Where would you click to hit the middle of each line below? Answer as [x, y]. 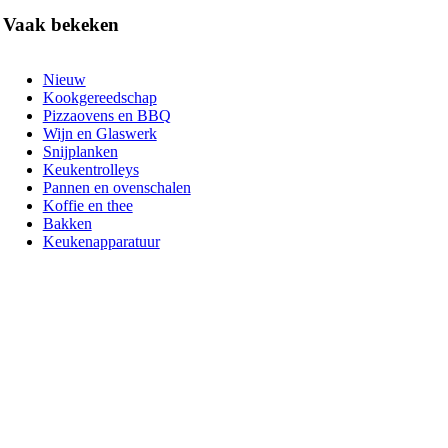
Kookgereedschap [99, 98]
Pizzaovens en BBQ [106, 116]
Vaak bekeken [60, 25]
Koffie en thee [87, 206]
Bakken [67, 224]
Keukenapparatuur [101, 242]
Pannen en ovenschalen [116, 188]
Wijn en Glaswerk [99, 134]
